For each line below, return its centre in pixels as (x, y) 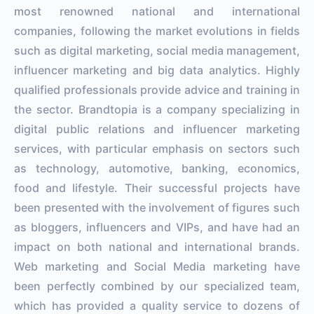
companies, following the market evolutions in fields (157, 30)
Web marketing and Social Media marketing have (157, 266)
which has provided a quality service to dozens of (157, 305)
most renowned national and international (157, 11)
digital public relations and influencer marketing (157, 129)
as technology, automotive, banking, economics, (157, 168)
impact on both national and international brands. (157, 246)
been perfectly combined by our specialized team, (157, 286)
